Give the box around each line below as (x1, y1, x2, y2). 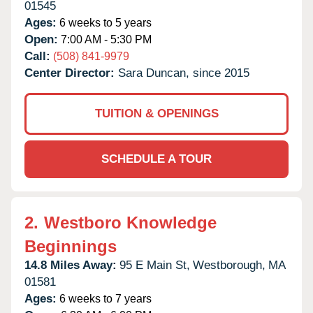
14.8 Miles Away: (24, 258, 117, 272)
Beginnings (24, 236, 117, 256)
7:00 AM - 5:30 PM (58, 33, 152, 45)
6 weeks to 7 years (57, 292, 152, 305)
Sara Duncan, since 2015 (118, 66, 249, 80)
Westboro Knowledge (44, 212, 217, 232)
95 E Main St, (119, 258, 190, 272)
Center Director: (24, 66, 118, 80)
